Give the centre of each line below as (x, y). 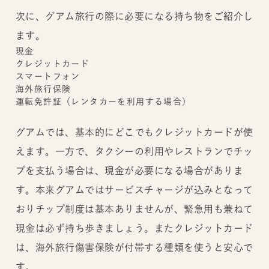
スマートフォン (48, 77)
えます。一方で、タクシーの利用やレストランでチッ (134, 152)
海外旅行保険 (43, 89)
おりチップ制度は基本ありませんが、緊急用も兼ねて (134, 209)
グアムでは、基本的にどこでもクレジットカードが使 (134, 132)
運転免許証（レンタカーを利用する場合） (103, 102)
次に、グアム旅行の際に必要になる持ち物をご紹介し (134, 17)
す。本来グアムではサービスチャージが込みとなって (134, 190)
